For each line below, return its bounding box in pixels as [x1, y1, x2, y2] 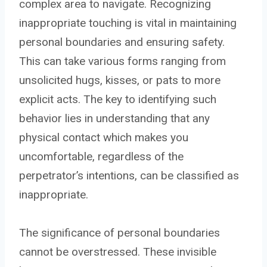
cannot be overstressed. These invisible [19, 244, 216, 259]
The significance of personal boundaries [19, 225, 220, 240]
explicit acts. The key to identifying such [19, 92, 216, 106]
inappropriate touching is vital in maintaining [19, 15, 237, 30]
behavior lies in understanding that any [19, 111, 210, 125]
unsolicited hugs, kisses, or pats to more [19, 73, 221, 87]
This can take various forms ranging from [19, 54, 226, 68]
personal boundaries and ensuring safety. [19, 35, 225, 49]
